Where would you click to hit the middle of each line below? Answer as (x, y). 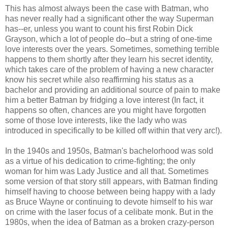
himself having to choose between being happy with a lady (110, 191)
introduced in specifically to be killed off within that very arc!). (113, 130)
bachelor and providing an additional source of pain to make (113, 90)
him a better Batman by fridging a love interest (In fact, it (104, 100)
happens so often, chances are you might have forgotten (106, 110)
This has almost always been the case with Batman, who (107, 8)
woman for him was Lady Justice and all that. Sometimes (107, 171)
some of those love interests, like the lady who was (96, 120)
